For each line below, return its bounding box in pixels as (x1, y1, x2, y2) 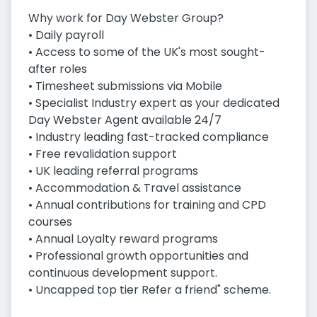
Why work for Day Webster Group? (28, 10, 224, 27)
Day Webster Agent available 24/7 (28, 112, 221, 129)
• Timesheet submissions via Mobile (28, 78, 222, 95)
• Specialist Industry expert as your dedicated (28, 95, 279, 112)
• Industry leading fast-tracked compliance (28, 129, 269, 146)
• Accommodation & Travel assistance (28, 180, 241, 197)
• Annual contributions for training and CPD (28, 197, 266, 214)
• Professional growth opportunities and (28, 248, 248, 265)
